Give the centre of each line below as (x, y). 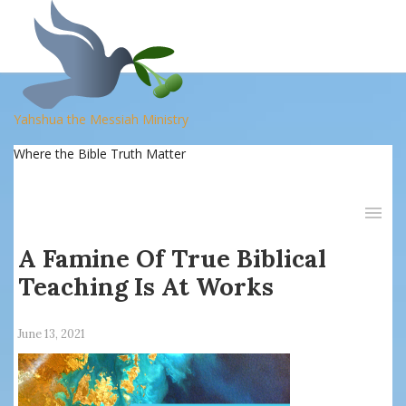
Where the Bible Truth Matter (100, 154)
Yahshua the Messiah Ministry (101, 119)
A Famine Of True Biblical (172, 258)
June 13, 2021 (51, 334)
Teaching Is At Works (146, 286)
